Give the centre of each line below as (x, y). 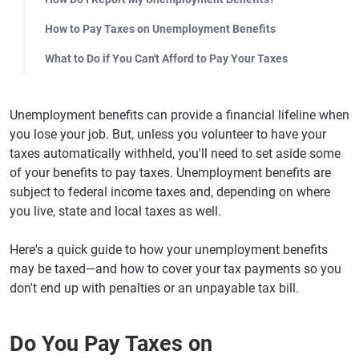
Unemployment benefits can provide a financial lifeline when (179, 115)
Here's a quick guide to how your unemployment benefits (169, 250)
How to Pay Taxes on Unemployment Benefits (160, 29)
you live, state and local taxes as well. (115, 211)
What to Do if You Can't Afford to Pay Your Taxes (166, 58)
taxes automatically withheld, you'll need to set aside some (175, 153)
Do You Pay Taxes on (111, 344)
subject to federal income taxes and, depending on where (170, 192)
